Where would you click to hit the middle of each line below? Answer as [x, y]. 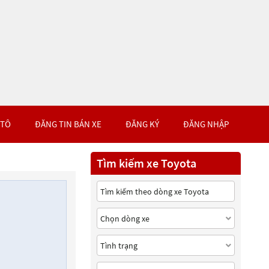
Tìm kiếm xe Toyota [147, 163]
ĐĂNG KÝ [142, 124]
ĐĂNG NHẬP [206, 124]
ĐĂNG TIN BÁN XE [68, 124]
